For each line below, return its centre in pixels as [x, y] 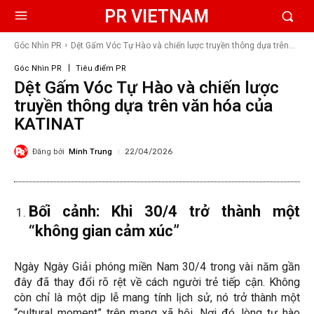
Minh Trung [90, 151]
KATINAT [49, 124]
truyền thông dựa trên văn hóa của [143, 106]
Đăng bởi [48, 151]
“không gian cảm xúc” [104, 231]
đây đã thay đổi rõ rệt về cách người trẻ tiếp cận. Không [157, 282]
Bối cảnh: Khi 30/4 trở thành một [164, 212]
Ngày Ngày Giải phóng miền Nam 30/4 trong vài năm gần [157, 267]
